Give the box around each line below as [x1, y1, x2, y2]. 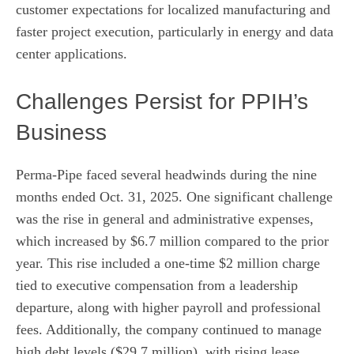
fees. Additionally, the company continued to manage [16, 322, 322, 338]
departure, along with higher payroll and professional [16, 299, 321, 316]
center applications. [16, 46, 127, 62]
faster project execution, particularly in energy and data [16, 24, 333, 40]
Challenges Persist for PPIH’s [16, 89, 308, 115]
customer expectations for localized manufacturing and [16, 2, 330, 18]
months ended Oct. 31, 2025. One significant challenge [16, 189, 333, 205]
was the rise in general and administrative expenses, [16, 211, 314, 228]
